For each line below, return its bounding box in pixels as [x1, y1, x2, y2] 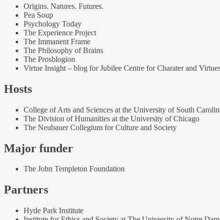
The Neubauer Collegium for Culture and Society [24, 123, 177, 132]
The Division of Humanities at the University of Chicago [24, 114, 199, 123]
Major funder [4, 141, 73, 155]
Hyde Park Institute [24, 206, 83, 215]
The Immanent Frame [24, 37, 90, 46]
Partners [4, 183, 48, 196]
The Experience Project [24, 28, 96, 37]
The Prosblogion [24, 55, 75, 63]
